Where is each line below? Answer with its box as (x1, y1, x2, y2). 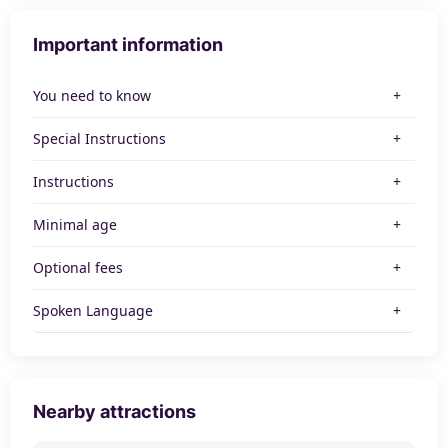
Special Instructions (33, 128, 167, 148)
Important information (33, 34, 224, 56)
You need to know (33, 85, 152, 105)
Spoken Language (33, 300, 154, 320)
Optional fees (33, 257, 124, 277)
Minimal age (33, 214, 118, 234)
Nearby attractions (33, 400, 197, 422)
